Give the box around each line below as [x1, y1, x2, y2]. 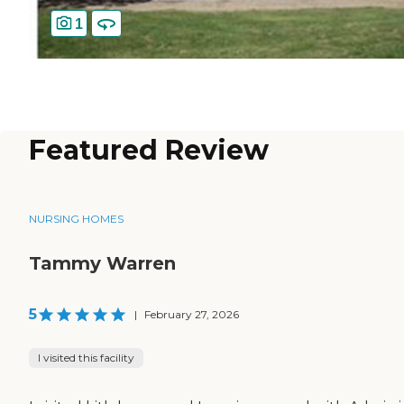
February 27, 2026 [144, 308, 239, 322]
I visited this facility [38, 351, 134, 365]
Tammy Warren [29, 252, 176, 275]
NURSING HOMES [29, 212, 124, 226]
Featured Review [29, 133, 269, 168]
